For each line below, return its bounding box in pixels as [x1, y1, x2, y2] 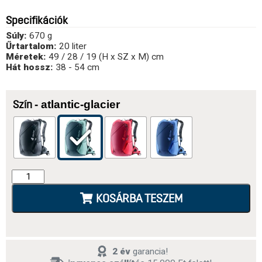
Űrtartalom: [6, 41, 57, 52]
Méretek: [6, 51, 46, 63]
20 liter [57, 41, 87, 52]
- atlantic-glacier [35, 98, 120, 111]
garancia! [130, 246, 168, 257]
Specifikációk [6, 16, 68, 27]
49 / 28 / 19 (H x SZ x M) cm [46, 51, 164, 63]
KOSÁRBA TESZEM [95, 193, 182, 205]
